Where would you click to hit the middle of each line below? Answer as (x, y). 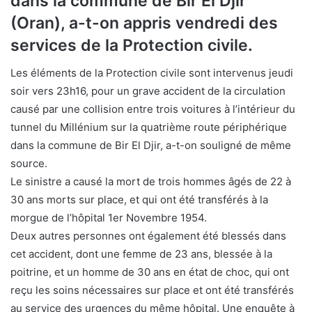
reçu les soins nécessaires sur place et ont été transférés (152, 290)
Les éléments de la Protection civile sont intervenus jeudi (152, 73)
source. (29, 163)
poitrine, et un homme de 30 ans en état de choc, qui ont (150, 272)
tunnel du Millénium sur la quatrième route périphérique (149, 127)
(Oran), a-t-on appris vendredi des (144, 23)
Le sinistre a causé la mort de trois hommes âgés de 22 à (151, 181)
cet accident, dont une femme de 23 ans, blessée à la (141, 254)
